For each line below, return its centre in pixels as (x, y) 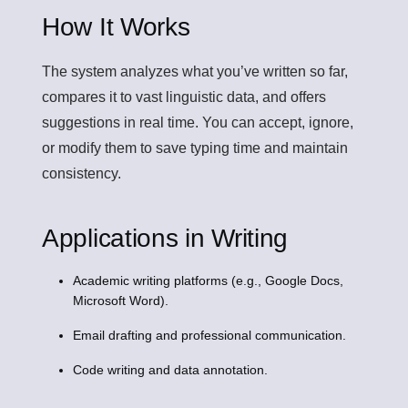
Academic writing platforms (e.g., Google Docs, (208, 281)
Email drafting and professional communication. (209, 336)
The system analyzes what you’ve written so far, (195, 72)
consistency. (82, 174)
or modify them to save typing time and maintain (195, 148)
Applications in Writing (165, 239)
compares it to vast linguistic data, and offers (184, 97)
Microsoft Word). (120, 301)
